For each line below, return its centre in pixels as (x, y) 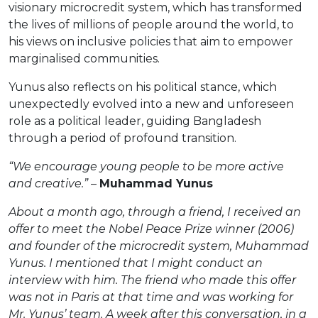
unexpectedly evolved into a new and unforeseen (151, 104)
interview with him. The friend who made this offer (152, 280)
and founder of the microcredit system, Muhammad (159, 246)
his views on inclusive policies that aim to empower (151, 41)
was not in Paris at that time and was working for (151, 297)
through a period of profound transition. (124, 138)
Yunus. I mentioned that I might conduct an (136, 263)
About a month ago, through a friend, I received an (155, 212)
